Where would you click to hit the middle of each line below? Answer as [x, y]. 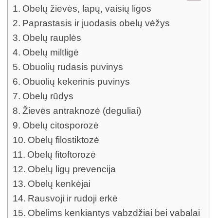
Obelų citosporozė [60, 125]
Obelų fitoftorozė [61, 154]
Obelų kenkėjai [59, 183]
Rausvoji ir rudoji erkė [73, 198]
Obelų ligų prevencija [72, 169]
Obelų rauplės [52, 37]
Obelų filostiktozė [63, 140]
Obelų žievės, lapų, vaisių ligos [87, 8]
